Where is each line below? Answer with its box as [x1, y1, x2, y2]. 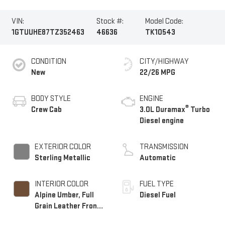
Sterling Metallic [34, 153, 90, 163]
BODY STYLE [31, 93, 71, 103]
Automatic [140, 153, 176, 163]
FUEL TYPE [140, 179, 174, 189]
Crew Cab [31, 104, 62, 115]
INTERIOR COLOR [34, 179, 88, 189]
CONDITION [31, 56, 66, 66]
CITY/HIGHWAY [140, 56, 189, 66]
